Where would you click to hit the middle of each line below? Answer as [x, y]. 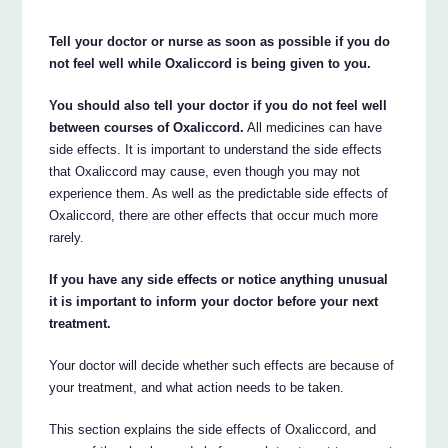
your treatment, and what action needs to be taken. [197, 387]
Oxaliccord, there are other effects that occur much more [214, 215]
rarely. [67, 237]
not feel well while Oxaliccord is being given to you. [210, 63]
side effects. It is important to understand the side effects [216, 149]
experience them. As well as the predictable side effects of [219, 193]
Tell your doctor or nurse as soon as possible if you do [220, 41]
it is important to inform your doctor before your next [214, 301]
